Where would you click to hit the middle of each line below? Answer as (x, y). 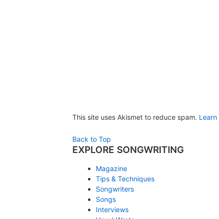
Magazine (111, 169)
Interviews (112, 210)
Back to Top (92, 139)
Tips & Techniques (125, 179)
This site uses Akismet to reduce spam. (136, 117)
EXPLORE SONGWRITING (128, 150)
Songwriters (115, 189)
